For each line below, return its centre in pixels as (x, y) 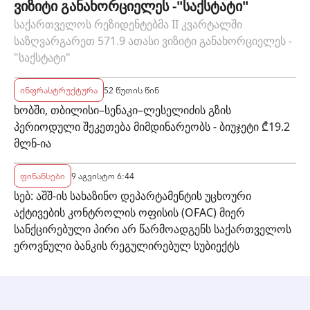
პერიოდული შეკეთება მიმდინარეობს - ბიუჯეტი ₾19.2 (152, 126)
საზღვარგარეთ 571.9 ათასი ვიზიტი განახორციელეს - (153, 40)
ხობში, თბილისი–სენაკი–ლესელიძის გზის (122, 110)
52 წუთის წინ (131, 89)
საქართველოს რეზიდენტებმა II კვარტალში (128, 24)
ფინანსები (43, 175)
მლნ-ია (33, 143)
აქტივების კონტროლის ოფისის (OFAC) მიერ (129, 212)
